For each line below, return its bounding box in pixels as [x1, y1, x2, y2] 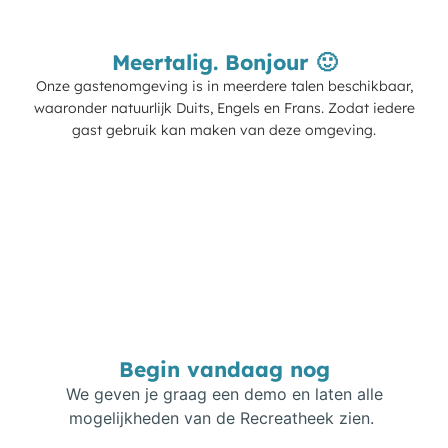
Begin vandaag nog [118, 355, 330, 382]
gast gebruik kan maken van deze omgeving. [72, 120, 376, 139]
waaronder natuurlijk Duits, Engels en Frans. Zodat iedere [33, 98, 415, 117]
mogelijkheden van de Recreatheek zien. [69, 407, 379, 428]
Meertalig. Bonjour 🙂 [111, 48, 337, 75]
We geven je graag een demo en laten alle [65, 383, 383, 404]
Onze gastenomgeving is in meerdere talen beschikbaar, [35, 76, 413, 95]
